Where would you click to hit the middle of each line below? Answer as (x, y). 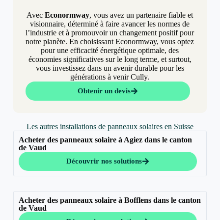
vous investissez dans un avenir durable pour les (110, 68)
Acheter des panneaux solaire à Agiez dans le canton (105, 140)
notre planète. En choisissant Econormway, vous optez (110, 42)
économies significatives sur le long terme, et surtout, (110, 59)
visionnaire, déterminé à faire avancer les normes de (110, 24)
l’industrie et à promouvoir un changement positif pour (110, 33)
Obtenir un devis (104, 91)
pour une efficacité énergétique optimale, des (110, 51)
